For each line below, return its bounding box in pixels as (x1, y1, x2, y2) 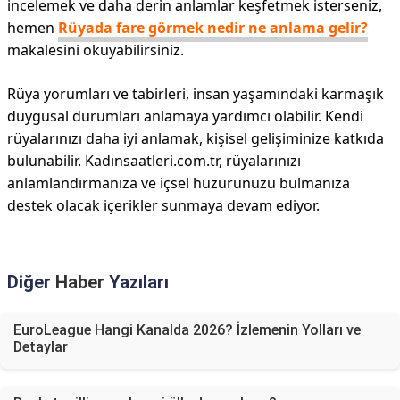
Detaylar (13, 338, 68, 355)
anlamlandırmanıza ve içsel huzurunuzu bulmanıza (7, 173, 350, 193)
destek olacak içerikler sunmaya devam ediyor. (7, 196, 320, 215)
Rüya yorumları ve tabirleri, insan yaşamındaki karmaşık (7, 84, 384, 104)
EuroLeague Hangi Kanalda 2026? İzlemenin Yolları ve (13, 321, 361, 338)
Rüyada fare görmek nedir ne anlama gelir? (58, 18, 368, 37)
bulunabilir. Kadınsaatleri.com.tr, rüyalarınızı (7, 151, 301, 171)
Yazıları (104, 271, 169, 293)
